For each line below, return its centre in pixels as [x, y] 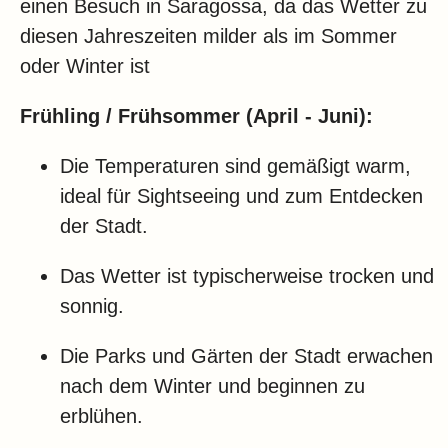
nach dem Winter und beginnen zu [212, 386]
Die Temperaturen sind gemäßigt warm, [235, 166]
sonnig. [92, 306]
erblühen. [101, 416]
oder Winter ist [85, 66]
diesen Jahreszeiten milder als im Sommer [208, 36]
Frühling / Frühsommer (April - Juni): [196, 116]
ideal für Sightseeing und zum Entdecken [241, 196]
